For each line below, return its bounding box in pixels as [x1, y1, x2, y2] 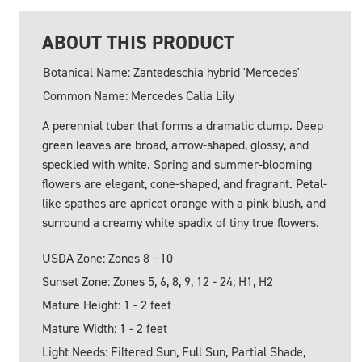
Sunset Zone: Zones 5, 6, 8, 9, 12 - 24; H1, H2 [42, 272, 273, 290]
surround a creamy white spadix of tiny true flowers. [42, 213, 319, 231]
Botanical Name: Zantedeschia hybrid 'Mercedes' [43, 63, 300, 81]
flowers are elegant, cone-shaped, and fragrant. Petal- [42, 175, 327, 192]
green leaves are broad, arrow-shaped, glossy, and [42, 136, 309, 154]
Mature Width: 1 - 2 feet [42, 319, 167, 337]
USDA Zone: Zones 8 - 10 [42, 249, 173, 267]
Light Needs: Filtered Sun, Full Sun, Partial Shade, [42, 343, 305, 360]
